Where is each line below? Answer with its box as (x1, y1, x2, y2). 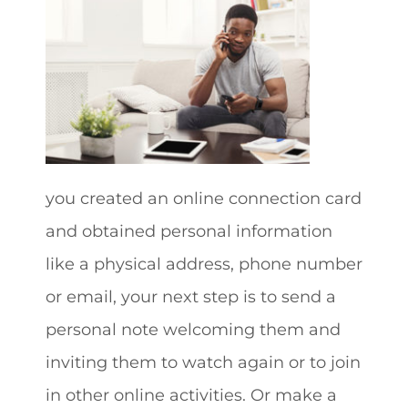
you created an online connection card (46, 189, 362, 208)
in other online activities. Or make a (46, 385, 337, 404)
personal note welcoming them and (46, 320, 341, 339)
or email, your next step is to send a (46, 287, 336, 306)
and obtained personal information (46, 221, 332, 240)
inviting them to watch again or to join (46, 352, 361, 372)
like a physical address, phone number (46, 254, 362, 273)
